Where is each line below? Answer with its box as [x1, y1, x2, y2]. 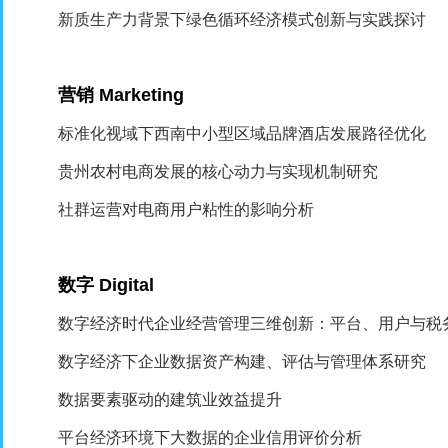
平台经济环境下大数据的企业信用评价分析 [58, 429, 363, 446]
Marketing [99, 85, 185, 105]
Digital [99, 275, 155, 295]
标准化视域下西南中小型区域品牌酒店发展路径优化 [58, 125, 427, 142]
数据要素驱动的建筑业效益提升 [58, 391, 283, 408]
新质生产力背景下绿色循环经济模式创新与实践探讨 [58, 11, 427, 28]
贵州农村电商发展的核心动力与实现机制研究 [58, 163, 379, 180]
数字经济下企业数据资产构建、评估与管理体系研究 [58, 353, 427, 370]
